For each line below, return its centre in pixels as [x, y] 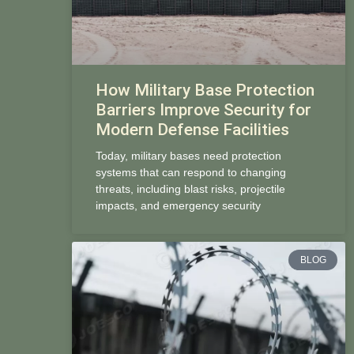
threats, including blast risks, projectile [190, 188]
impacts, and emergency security [178, 205]
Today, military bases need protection [188, 155]
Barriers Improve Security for [203, 109]
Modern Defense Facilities [192, 129]
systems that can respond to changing [190, 172]
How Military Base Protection [205, 90]
